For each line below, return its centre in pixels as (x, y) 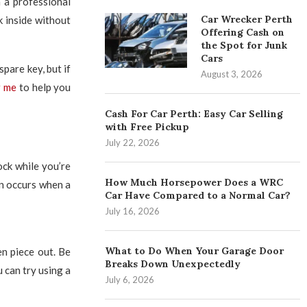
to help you (44, 87)
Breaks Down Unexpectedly (173, 264)
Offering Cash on (243, 32)
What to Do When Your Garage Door (195, 251)
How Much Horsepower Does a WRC (194, 182)
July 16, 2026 (133, 211)
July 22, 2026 (133, 143)
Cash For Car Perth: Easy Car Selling (194, 114)
